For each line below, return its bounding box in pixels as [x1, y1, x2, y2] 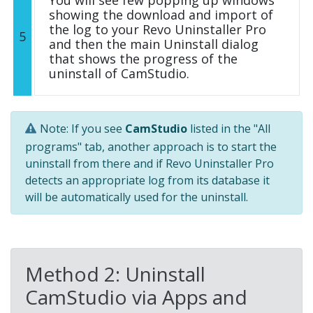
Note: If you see [40, 121, 125, 137]
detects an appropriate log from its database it [25, 172, 270, 188]
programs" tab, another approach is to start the [25, 138, 277, 154]
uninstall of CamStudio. [49, 65, 189, 82]
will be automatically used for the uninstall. [25, 189, 248, 205]
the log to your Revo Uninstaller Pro [49, 21, 266, 38]
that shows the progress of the [49, 50, 238, 68]
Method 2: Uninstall [25, 260, 205, 287]
